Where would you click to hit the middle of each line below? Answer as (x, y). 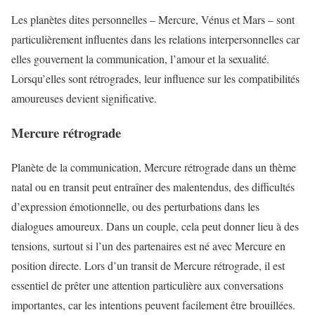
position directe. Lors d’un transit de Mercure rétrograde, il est (148, 265)
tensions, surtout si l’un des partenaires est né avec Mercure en (148, 245)
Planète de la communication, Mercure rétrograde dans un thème (154, 167)
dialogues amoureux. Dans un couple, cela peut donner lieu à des (155, 226)
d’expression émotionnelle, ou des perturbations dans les (135, 206)
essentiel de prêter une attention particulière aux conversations (147, 285)
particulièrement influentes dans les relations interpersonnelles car (155, 39)
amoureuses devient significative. (84, 98)
